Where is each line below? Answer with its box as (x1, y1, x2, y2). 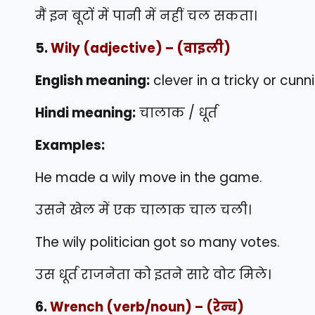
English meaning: (35, 71, 150, 91)
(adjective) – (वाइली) (80, 39, 231, 58)
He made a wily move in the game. (35, 168, 262, 188)
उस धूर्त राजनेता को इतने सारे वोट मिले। (35, 265, 271, 285)
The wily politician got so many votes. (35, 233, 280, 252)
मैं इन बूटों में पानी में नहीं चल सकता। (35, 6, 257, 26)
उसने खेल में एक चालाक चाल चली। (35, 200, 251, 220)
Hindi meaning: (35, 103, 136, 123)
